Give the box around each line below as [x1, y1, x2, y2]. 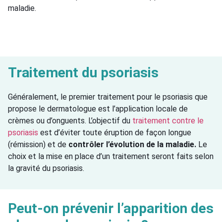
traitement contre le [132, 115, 204, 125]
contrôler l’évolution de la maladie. [68, 139, 196, 149]
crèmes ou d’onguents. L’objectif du [8, 115, 132, 125]
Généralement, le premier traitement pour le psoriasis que [8, 92, 208, 102]
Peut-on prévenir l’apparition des [8, 200, 214, 217]
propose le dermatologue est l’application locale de [8, 104, 188, 113]
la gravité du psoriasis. [8, 163, 84, 173]
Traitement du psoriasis [8, 64, 159, 81]
